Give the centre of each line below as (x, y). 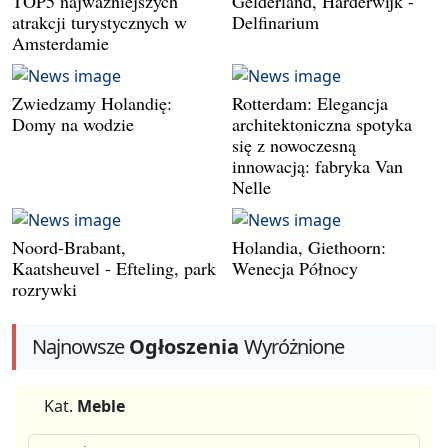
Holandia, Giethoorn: (309, 246)
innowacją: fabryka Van (317, 165)
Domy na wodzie (73, 123)
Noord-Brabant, (69, 246)
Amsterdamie (60, 42)
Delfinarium (275, 21)
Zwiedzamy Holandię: (92, 102)
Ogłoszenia (184, 346)
